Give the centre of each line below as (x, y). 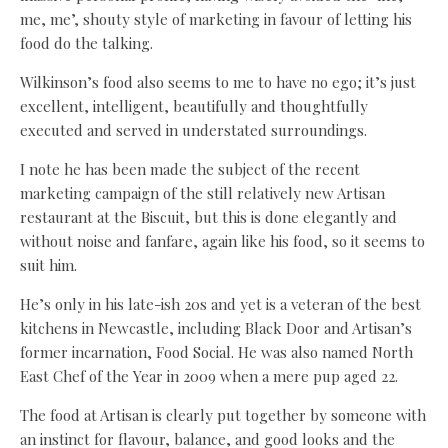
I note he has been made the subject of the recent (190, 168)
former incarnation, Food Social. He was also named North (216, 351)
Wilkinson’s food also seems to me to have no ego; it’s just (218, 81)
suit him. (48, 264)
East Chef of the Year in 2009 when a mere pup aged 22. (209, 375)
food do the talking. (86, 42)
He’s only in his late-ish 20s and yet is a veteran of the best (220, 303)
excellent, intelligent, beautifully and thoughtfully (194, 105)
